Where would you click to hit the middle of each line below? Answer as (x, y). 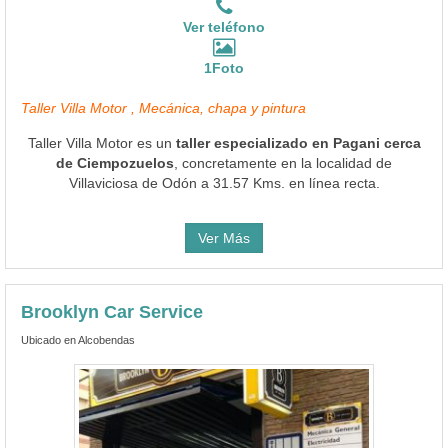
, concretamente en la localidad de (283, 162)
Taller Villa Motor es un (101, 142)
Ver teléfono (224, 26)
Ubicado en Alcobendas (78, 339)
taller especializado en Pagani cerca (298, 142)
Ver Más (224, 237)
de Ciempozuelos (115, 162)
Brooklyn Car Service (112, 311)
